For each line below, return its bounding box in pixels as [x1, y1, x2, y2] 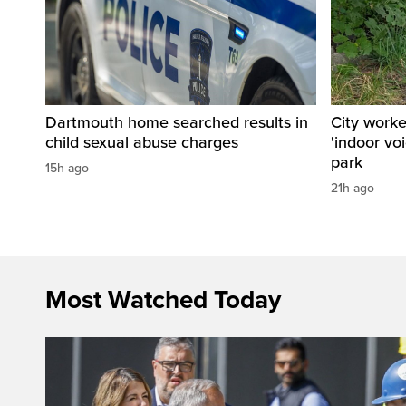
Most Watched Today [45, 284, 281, 315]
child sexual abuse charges [45, 131, 238, 152]
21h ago [331, 179, 374, 196]
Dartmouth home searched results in [45, 111, 308, 132]
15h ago [45, 159, 89, 176]
